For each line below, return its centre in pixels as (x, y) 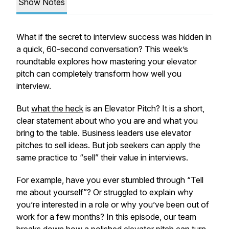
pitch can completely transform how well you (99, 74)
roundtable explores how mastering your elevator (107, 61)
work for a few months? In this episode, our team (106, 217)
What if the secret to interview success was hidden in (114, 37)
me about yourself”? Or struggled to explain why (105, 192)
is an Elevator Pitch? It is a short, (144, 108)
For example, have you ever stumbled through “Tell (110, 180)
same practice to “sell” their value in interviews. (102, 157)
